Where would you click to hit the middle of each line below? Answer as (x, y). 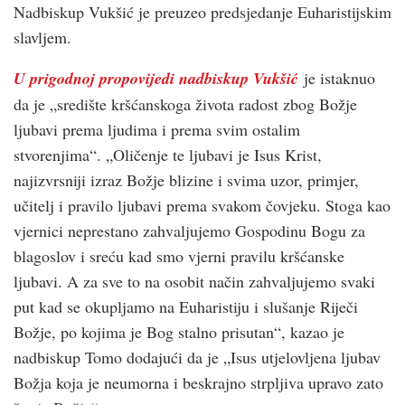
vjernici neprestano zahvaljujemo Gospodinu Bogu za (189, 230)
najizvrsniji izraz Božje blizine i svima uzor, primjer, (186, 179)
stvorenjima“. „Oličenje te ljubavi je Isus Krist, (168, 154)
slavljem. (42, 37)
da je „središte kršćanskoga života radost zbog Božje (185, 104)
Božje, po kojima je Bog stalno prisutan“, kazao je (179, 331)
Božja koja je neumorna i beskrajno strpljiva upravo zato (198, 382)
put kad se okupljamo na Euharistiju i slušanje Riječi (186, 306)
